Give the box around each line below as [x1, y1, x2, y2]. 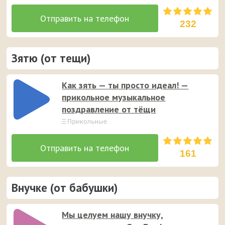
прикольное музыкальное [62, 91, 166, 103]
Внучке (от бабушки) [12, 180, 118, 195]
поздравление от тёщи [62, 103, 156, 115]
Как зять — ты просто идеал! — [62, 79, 189, 91]
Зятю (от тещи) [12, 51, 91, 65]
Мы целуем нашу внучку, [62, 209, 164, 220]
